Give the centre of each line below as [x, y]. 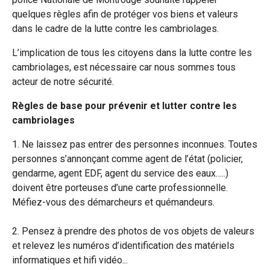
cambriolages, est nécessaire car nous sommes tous [124, 67]
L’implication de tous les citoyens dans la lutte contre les [132, 52]
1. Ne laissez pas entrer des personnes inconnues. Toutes [135, 144]
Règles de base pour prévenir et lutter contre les [124, 105]
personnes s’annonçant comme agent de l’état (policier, [127, 159]
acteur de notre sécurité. [63, 81]
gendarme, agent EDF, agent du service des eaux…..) [120, 173]
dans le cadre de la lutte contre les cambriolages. [115, 28]
